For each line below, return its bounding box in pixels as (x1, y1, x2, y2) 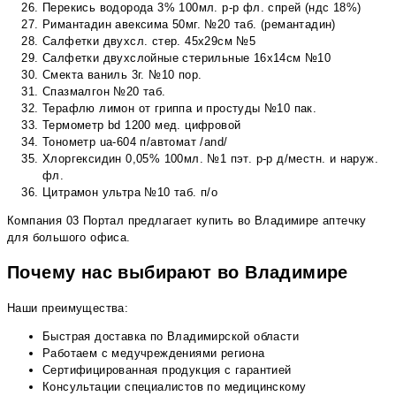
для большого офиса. (7, 230, 131, 244)
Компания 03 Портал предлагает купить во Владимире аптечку (7, 213, 367, 227)
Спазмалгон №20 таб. (42, 84, 166, 98)
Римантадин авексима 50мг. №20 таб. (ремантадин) (42, 17, 336, 31)
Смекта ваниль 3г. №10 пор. (42, 67, 202, 81)
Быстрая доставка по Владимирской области (42, 330, 299, 344)
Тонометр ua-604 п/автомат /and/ (42, 134, 228, 148)
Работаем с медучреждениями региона (42, 346, 265, 361)
